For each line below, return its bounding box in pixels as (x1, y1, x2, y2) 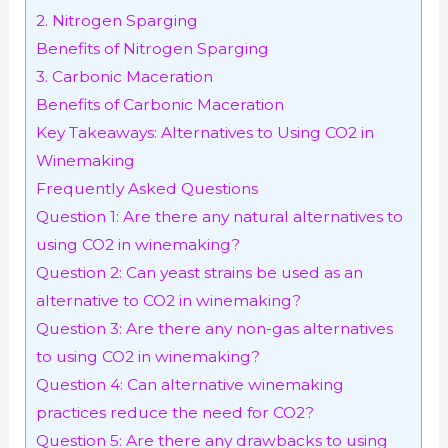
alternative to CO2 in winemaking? (36, 291, 302, 311)
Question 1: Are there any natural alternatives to (36, 207, 404, 227)
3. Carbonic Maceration (36, 67, 214, 87)
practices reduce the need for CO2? (36, 403, 315, 423)
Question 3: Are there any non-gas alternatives (36, 319, 394, 339)
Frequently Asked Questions (36, 179, 259, 199)
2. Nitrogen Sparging (36, 11, 199, 31)
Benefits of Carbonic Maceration (36, 95, 285, 115)
